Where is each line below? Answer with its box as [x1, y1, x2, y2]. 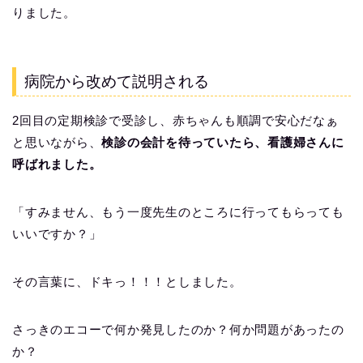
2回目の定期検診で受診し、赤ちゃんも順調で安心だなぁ [12, 113, 339, 128]
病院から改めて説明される [24, 73, 209, 91]
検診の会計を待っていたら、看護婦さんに [101, 135, 344, 150]
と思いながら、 [12, 135, 102, 150]
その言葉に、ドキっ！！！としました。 [12, 275, 242, 289]
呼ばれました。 [12, 157, 102, 172]
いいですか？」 [12, 227, 102, 241]
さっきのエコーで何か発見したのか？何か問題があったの [12, 322, 344, 337]
